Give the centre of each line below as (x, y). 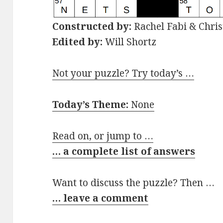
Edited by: (78, 42)
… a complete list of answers (124, 151)
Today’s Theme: (91, 104)
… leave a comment (101, 198)
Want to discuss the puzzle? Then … (134, 182)
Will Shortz (130, 42)
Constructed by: (92, 26)
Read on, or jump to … (103, 136)
